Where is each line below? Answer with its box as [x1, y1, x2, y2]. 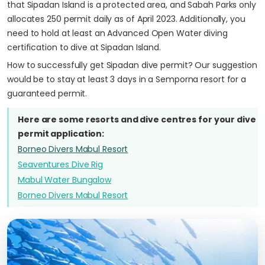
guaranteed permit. [7, 88, 88, 99]
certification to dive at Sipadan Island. [7, 41, 161, 53]
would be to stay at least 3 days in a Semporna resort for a [7, 73, 247, 85]
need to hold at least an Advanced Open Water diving [7, 27, 228, 39]
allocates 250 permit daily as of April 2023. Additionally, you [7, 13, 245, 25]
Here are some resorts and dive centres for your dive [18, 114, 256, 125]
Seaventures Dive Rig [18, 159, 103, 170]
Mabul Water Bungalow [18, 174, 111, 186]
